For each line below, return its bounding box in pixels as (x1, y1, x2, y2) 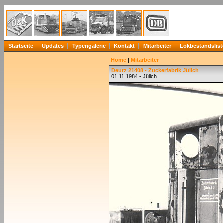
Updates (42, 43, 64, 49)
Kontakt (114, 43, 135, 49)
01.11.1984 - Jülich (111, 73, 157, 79)
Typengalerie (72, 43, 106, 49)
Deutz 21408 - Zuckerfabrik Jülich (111, 67, 199, 73)
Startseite (8, 43, 33, 49)
